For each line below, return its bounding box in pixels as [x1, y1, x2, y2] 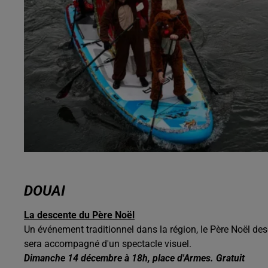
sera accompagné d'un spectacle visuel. [24, 237, 194, 249]
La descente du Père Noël [24, 209, 135, 221]
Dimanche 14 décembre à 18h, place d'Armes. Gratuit [24, 252, 245, 264]
